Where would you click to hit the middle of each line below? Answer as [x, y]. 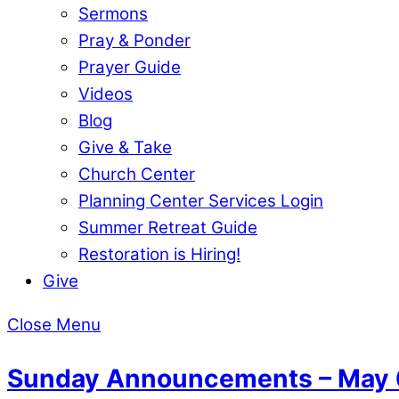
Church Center [137, 174]
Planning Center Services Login [201, 200]
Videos [106, 94]
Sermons [113, 13]
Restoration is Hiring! [159, 254]
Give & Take [125, 147]
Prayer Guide [130, 67]
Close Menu [54, 324]
